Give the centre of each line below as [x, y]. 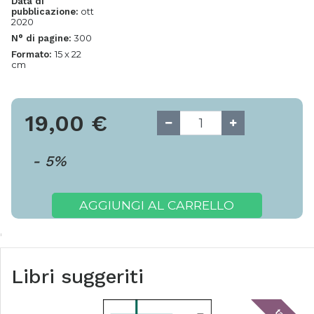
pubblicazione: [45, 12]
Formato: [33, 54]
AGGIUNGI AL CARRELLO [157, 205]
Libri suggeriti [77, 277]
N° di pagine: [41, 38]
